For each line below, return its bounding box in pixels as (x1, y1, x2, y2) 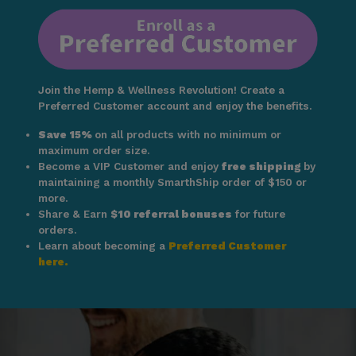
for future (231, 208, 285, 221)
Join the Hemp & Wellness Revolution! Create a (37, 84, 284, 97)
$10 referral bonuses (110, 208, 232, 221)
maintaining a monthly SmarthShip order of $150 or (37, 176, 307, 189)
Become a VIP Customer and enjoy (37, 161, 222, 173)
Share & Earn (37, 208, 110, 221)
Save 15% (37, 129, 95, 141)
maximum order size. (37, 145, 150, 157)
